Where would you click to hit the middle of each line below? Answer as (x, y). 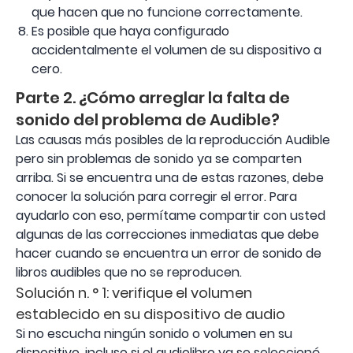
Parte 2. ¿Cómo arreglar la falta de (153, 98)
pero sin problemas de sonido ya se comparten (159, 159)
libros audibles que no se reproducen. (129, 272)
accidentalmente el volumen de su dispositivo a (176, 50)
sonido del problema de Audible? (148, 120)
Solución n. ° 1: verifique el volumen (134, 293)
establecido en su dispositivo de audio (150, 314)
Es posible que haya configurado (130, 31)
